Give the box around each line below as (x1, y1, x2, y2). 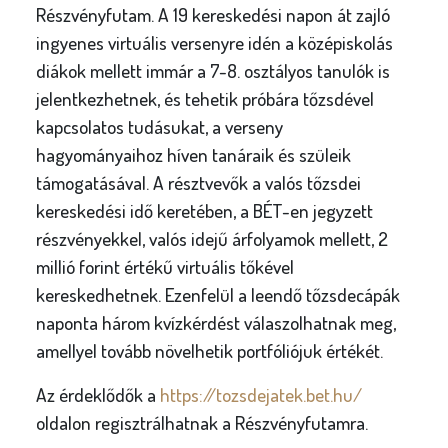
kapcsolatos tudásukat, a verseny (35, 114, 283, 139)
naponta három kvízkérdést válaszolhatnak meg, (35, 310, 396, 335)
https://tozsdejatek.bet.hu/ (159, 382, 362, 407)
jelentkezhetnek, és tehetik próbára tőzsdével (35, 86, 374, 111)
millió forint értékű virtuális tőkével (35, 254, 294, 279)
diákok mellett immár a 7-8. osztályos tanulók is (35, 58, 390, 83)
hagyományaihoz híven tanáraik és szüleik (35, 142, 351, 167)
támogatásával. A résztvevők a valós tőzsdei (35, 170, 361, 195)
